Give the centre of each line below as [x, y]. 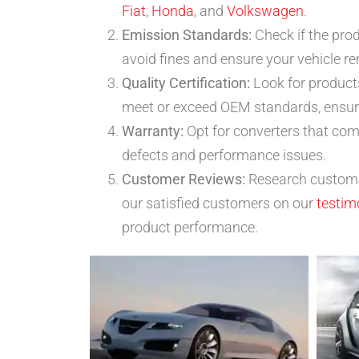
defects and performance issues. [224, 155]
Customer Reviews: [184, 179]
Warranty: [153, 131]
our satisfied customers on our [219, 204]
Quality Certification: [186, 83]
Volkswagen [265, 11]
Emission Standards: [187, 35]
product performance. [190, 228]
